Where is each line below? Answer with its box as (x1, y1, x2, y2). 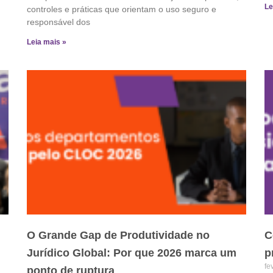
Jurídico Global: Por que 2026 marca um (27, 247, 236, 260)
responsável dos (27, 16, 90, 27)
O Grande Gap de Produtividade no (27, 229, 210, 242)
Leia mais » (27, 37, 66, 46)
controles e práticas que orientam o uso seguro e (27, 4, 216, 14)
